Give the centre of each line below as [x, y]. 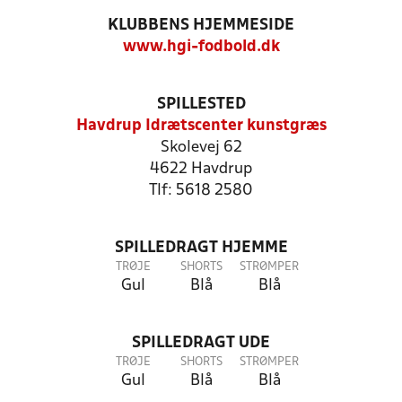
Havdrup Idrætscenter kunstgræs [201, 126]
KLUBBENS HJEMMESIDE [201, 26]
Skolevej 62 [201, 148]
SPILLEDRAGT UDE [201, 343]
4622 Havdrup [201, 169]
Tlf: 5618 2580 [201, 191]
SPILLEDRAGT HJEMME [201, 248]
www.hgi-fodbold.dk [201, 47]
